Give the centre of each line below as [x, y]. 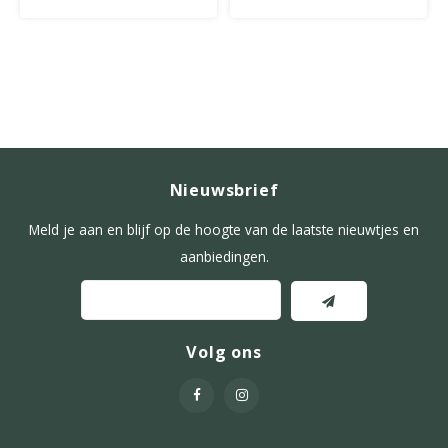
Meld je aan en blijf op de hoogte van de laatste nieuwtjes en [224, 229]
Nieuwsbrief [224, 189]
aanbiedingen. [224, 256]
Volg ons [224, 351]
